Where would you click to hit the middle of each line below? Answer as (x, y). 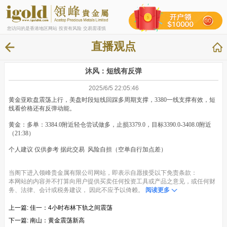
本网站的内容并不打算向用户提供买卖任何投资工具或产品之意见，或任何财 (112, 182)
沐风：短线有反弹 (113, 71)
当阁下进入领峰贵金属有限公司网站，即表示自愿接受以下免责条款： (103, 173)
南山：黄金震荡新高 (57, 221)
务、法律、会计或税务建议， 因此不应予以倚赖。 (76, 190)
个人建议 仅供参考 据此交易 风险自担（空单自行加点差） (88, 149)
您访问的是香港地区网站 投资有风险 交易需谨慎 (56, 28)
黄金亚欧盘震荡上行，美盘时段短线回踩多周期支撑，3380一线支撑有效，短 (112, 100)
